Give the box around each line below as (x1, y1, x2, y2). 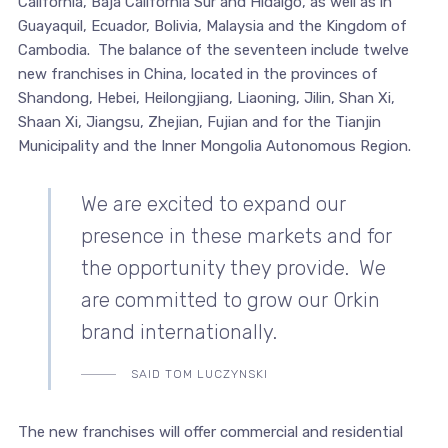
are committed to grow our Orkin (80, 287, 380, 312)
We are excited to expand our (80, 191, 346, 216)
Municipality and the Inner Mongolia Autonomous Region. (17, 136, 411, 155)
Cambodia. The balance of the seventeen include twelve (17, 40, 409, 59)
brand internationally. (80, 319, 277, 344)
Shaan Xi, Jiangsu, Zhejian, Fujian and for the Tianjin (17, 112, 381, 131)
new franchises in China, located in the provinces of (17, 64, 378, 83)
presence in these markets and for (80, 223, 392, 248)
